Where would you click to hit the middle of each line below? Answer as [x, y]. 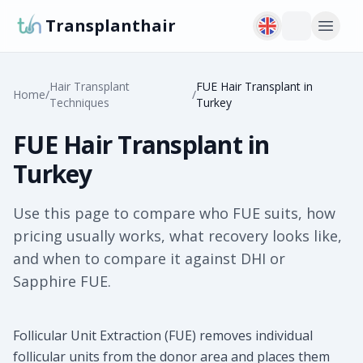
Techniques [79, 102]
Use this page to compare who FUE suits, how [174, 213]
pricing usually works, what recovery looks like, [177, 236]
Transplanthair [111, 26]
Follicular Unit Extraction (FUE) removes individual [163, 335]
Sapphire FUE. [62, 281]
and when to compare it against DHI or [149, 258]
